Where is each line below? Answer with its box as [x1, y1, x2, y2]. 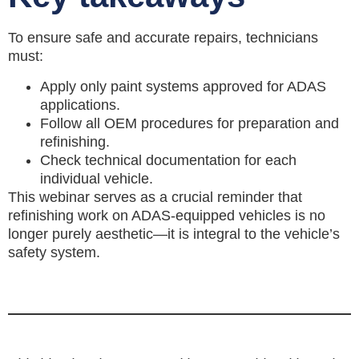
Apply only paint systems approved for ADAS [40, 78, 326, 95]
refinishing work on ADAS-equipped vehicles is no [8, 207, 325, 224]
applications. [40, 96, 124, 113]
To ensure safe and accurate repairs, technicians [8, 30, 318, 46]
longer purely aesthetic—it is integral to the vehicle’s [8, 225, 340, 242]
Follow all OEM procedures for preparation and [40, 115, 339, 131]
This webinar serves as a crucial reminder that [8, 188, 302, 205]
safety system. [8, 244, 104, 260]
